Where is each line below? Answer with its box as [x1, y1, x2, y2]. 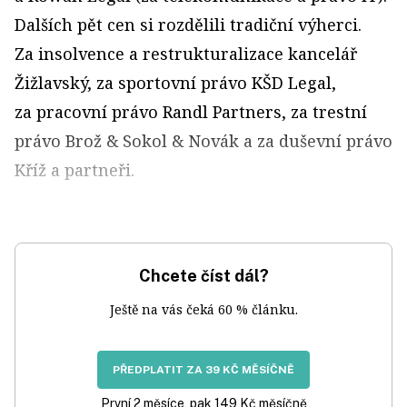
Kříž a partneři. [15, 159, 134, 182]
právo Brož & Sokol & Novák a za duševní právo [15, 130, 392, 153]
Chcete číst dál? [138, 266, 269, 286]
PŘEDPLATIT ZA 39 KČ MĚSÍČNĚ [113, 363, 294, 377]
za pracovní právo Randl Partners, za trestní [15, 101, 367, 124]
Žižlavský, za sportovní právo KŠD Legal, [15, 72, 336, 94]
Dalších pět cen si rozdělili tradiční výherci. [15, 14, 362, 36]
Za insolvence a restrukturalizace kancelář [15, 43, 357, 65]
